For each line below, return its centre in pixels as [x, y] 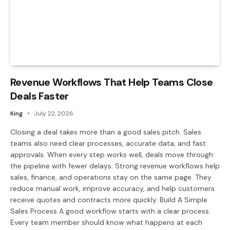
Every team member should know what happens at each [106, 223]
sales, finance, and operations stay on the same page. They [111, 177]
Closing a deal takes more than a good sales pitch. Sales [106, 132]
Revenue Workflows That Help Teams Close [112, 82]
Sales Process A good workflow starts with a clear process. [110, 211]
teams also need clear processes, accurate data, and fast [108, 143]
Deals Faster [40, 96]
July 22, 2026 [54, 114]
